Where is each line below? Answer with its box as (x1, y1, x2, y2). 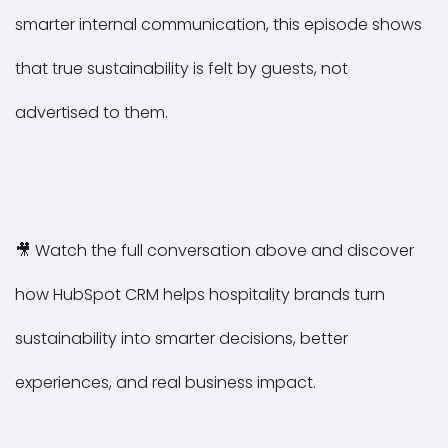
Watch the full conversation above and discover (31, 244, 414, 261)
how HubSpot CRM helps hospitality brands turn (15, 288, 385, 305)
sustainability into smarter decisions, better (15, 332, 348, 349)
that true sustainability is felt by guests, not (15, 62, 348, 79)
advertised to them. (15, 106, 168, 123)
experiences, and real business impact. (15, 376, 316, 393)
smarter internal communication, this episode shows (15, 18, 422, 35)
